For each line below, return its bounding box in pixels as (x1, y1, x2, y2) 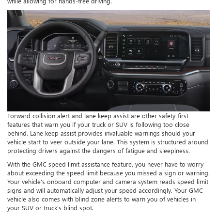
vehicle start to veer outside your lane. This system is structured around (7, 138, 208, 146)
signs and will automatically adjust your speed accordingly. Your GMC (7, 186, 203, 195)
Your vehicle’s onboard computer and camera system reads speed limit (7, 177, 208, 186)
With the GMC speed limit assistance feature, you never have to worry (7, 160, 203, 169)
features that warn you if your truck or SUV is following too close (7, 120, 189, 129)
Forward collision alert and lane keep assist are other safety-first (7, 111, 188, 120)
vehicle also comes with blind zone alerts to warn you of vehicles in (7, 195, 196, 203)
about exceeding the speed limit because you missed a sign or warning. (7, 169, 210, 177)
